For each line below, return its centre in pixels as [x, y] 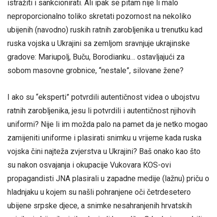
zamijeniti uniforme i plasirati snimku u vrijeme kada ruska [104, 138]
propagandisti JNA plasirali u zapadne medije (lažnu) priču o [108, 179]
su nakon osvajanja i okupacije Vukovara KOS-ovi [89, 165]
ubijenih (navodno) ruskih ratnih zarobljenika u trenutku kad [105, 30]
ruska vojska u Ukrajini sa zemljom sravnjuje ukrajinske [99, 44]
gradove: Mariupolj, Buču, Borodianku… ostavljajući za [96, 57]
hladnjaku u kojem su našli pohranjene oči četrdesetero [99, 192]
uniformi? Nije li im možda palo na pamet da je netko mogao [108, 124]
